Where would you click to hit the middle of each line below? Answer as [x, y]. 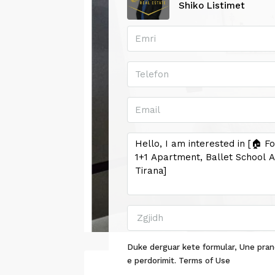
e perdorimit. [153, 260]
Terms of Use [204, 260]
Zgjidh [150, 218]
